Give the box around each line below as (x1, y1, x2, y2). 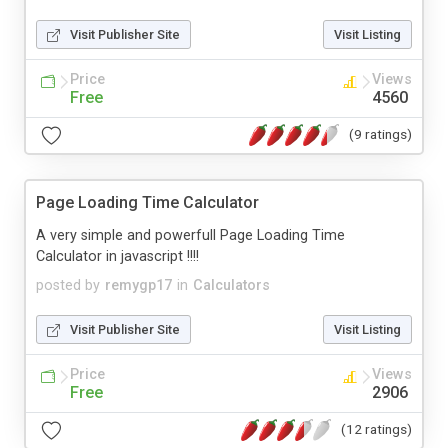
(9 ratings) (349, 126, 412, 143)
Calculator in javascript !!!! (36, 247, 199, 265)
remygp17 (105, 276, 172, 294)
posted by (36, 276, 100, 294)
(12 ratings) (341, 421, 412, 438)
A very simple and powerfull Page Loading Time (36, 226, 345, 244)
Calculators (193, 276, 270, 294)
